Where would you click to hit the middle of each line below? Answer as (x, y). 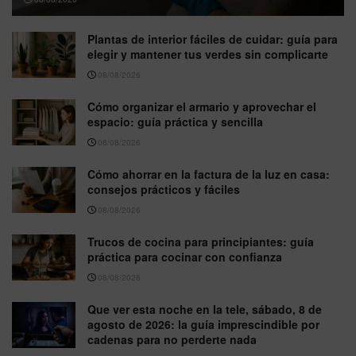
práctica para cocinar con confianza (185, 257)
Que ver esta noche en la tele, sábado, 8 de (205, 310)
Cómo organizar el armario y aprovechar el (202, 107)
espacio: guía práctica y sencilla (175, 122)
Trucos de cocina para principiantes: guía (201, 242)
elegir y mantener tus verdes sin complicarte (208, 54)
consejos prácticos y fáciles (164, 190)
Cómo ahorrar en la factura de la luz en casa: (209, 174)
